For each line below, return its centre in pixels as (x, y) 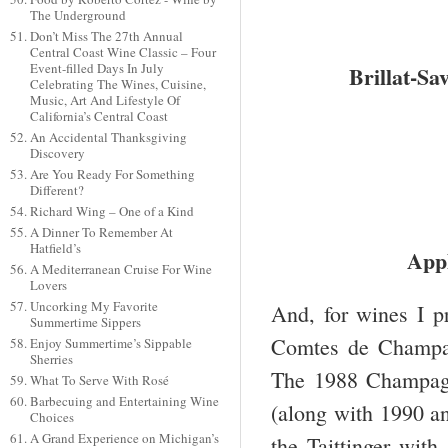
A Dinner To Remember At (101, 232)
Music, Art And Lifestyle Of (104, 100)
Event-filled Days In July (96, 68)
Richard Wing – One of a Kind (111, 211)
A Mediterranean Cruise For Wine (120, 269)
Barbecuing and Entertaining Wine (124, 401)
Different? (56, 190)
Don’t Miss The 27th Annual (106, 36)
